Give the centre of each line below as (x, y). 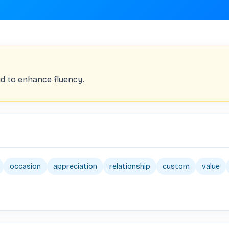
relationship (130, 166)
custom (176, 166)
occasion (25, 166)
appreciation (75, 166)
